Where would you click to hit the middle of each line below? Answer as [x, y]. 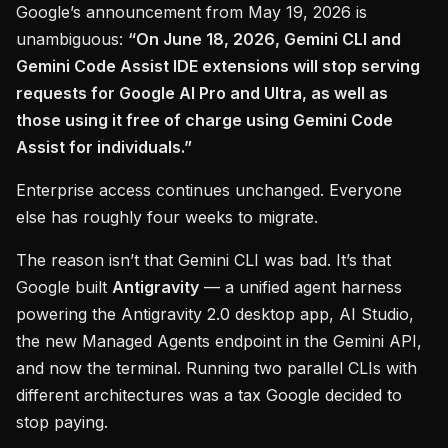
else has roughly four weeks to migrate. [167, 217]
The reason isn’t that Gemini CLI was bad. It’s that [203, 260]
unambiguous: [72, 39]
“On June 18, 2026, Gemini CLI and [264, 39]
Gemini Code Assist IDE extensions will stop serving [218, 66]
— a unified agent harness [300, 287]
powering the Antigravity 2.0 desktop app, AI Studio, [215, 314]
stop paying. [62, 422]
